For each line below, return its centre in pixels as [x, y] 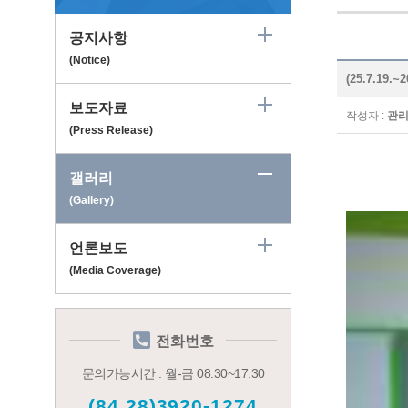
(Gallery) [92, 201]
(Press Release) [111, 131]
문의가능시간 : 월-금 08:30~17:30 [173, 374]
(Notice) [90, 61]
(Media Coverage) [115, 271]
